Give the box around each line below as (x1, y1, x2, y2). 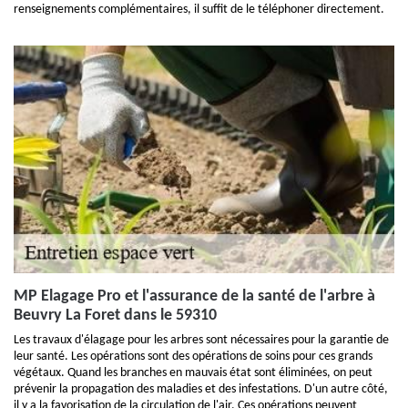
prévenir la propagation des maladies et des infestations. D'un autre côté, (14, 382, 388, 396)
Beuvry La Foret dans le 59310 (14, 307, 217, 324)
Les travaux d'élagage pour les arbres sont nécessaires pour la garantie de (14, 333, 389, 347)
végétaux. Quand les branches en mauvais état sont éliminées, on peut (14, 366, 372, 380)
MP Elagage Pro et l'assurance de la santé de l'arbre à (14, 288, 375, 305)
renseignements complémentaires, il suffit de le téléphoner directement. (14, 3, 384, 16)
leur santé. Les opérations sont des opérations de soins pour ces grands (14, 350, 372, 363)
